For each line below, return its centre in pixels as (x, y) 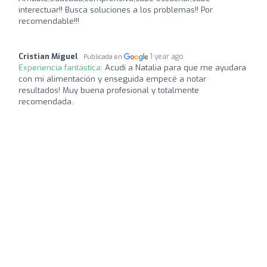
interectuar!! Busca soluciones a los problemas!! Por (116, 10)
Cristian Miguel (48, 56)
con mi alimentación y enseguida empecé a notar (112, 79)
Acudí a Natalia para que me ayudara (176, 67)
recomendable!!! (49, 21)
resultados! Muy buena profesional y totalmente (109, 90)
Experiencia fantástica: (62, 67)
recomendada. (46, 101)
